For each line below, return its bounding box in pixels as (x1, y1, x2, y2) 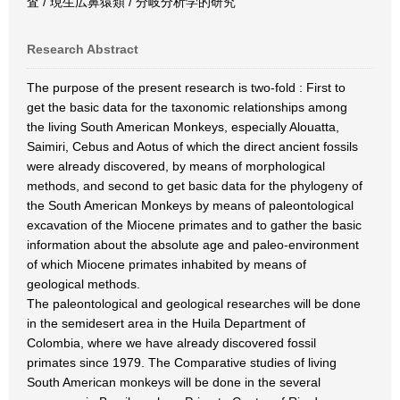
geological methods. (27, 277, 140, 291)
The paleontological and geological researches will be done (27, 296, 361, 311)
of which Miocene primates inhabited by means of (27, 257, 306, 271)
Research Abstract (27, 42, 138, 56)
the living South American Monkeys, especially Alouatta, (27, 120, 339, 134)
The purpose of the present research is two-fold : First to (27, 80, 346, 95)
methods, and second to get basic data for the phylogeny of (27, 179, 362, 193)
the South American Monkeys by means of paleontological (27, 198, 354, 212)
